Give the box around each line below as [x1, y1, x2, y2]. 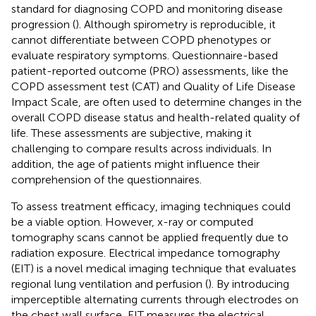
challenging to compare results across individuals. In [11, 141, 272, 155]
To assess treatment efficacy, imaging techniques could [11, 199, 291, 213]
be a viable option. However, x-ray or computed [11, 214, 253, 229]
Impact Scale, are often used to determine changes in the [11, 95, 302, 109]
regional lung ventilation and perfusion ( [11, 276, 208, 291]
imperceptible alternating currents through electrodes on [11, 292, 298, 306]
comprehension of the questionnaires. [11, 172, 202, 186]
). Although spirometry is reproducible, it [75, 17, 276, 31]
